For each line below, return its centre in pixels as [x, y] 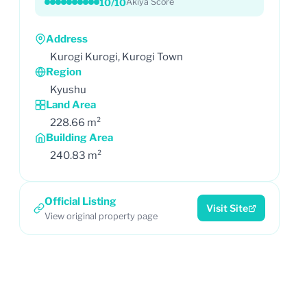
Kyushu [68, 89]
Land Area [71, 105]
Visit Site [227, 208]
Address [67, 39]
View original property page [101, 216]
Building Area [79, 137]
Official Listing [81, 201]
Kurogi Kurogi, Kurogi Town [116, 57]
